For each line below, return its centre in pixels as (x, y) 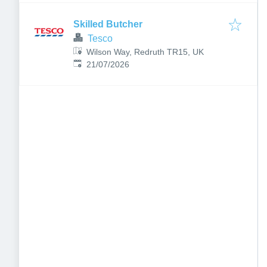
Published (91, 64)
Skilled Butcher (108, 24)
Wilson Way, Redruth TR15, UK (145, 52)
